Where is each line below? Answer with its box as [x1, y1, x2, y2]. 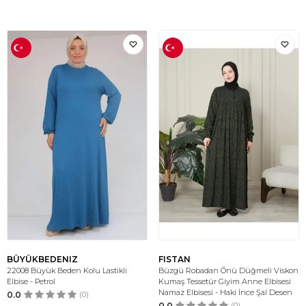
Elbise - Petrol [7, 277, 55, 286]
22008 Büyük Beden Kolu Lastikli [7, 266, 127, 275]
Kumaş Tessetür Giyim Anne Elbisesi [158, 277, 291, 286]
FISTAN [158, 254, 191, 264]
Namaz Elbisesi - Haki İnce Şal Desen [158, 288, 292, 297]
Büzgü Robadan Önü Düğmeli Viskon [158, 266, 298, 275]
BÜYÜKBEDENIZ [7, 254, 78, 264]
